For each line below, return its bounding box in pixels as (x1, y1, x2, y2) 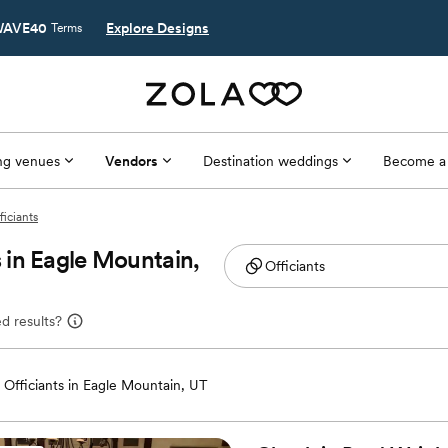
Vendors (104, 152, 158, 169)
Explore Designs (106, 20, 209, 36)
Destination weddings (202, 152, 338, 169)
